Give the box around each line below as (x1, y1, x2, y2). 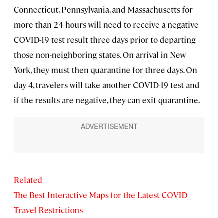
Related (14, 174, 42, 185)
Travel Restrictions (14, 204, 83, 216)
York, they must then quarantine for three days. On (14, 64, 197, 75)
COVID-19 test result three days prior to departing (14, 34, 196, 45)
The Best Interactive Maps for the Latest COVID (14, 189, 187, 200)
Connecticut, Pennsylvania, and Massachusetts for (14, 4, 193, 15)
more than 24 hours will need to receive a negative (14, 19, 199, 30)
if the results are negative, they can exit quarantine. (14, 94, 200, 106)
